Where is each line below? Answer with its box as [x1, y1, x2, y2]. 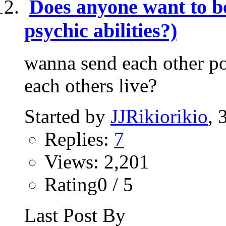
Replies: [44, 128, 114, 150]
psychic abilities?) [24, 19, 177, 42]
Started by [24, 105, 110, 128]
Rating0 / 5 [44, 174, 133, 196]
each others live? [24, 75, 157, 97]
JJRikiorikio [110, 105, 208, 128]
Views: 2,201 [44, 151, 149, 173]
